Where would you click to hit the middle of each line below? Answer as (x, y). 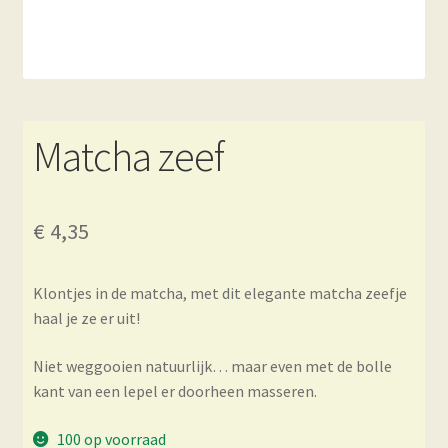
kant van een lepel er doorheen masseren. (174, 391)
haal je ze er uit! (86, 318)
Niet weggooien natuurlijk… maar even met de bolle (212, 366)
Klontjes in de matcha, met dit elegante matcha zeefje (219, 293)
